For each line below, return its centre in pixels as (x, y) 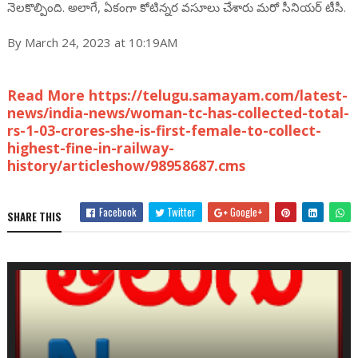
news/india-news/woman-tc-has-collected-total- (178, 113)
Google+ (246, 212)
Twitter (181, 212)
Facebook (117, 212)
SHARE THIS (34, 217)
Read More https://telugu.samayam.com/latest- (177, 95)
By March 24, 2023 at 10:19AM (92, 42)
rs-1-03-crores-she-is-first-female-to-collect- (164, 130)
